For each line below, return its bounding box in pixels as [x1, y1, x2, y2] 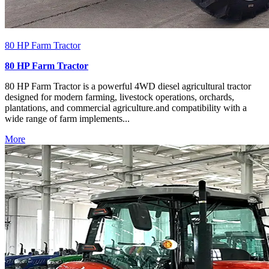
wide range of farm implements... [5, 113, 130, 124]
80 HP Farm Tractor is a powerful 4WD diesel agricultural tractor [5, 81, 251, 91]
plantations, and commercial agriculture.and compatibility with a [5, 103, 247, 113]
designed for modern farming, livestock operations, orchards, [5, 92, 234, 102]
